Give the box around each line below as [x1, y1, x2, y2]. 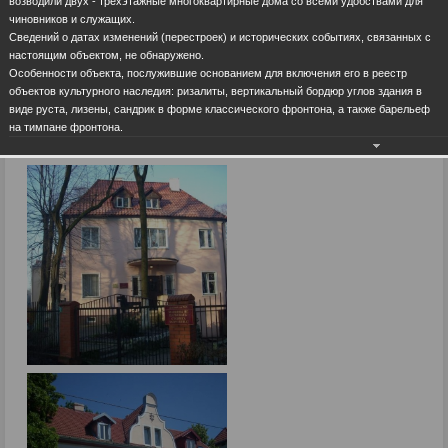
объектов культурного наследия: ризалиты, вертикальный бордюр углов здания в [9, 84, 422, 97]
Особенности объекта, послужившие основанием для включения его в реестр [9, 66, 407, 79]
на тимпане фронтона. [9, 120, 123, 133]
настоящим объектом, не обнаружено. [9, 48, 204, 61]
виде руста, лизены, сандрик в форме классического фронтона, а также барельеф [9, 102, 430, 115]
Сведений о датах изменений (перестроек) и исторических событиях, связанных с [9, 30, 431, 43]
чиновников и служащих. [9, 12, 135, 25]
